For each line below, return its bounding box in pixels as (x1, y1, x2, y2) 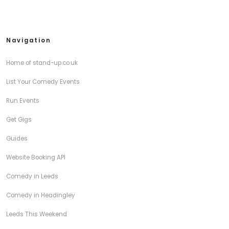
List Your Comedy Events (6, 78, 80, 86)
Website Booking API (6, 153, 65, 162)
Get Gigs (6, 116, 32, 124)
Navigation (6, 36, 51, 44)
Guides (6, 134, 28, 143)
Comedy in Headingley (6, 191, 75, 199)
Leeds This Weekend (6, 210, 67, 218)
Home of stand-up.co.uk (6, 59, 78, 67)
